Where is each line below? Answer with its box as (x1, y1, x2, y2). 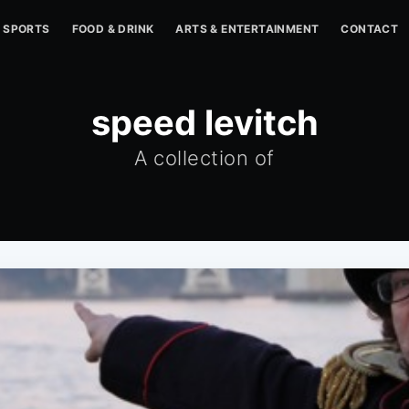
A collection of (134, 146, 275, 170)
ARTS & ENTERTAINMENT (175, 22, 320, 36)
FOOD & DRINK (71, 22, 154, 36)
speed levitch (90, 101, 319, 143)
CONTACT (341, 22, 399, 36)
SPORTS (3, 22, 50, 36)
